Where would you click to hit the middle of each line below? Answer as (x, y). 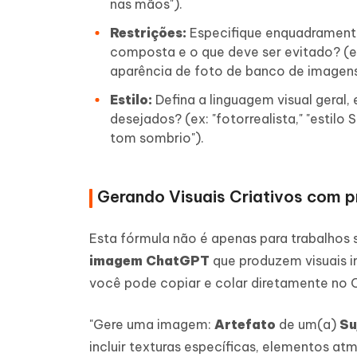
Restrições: (148, 32)
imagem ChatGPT (149, 260)
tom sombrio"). (157, 137)
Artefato (245, 324)
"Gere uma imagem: (152, 324)
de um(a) (308, 324)
